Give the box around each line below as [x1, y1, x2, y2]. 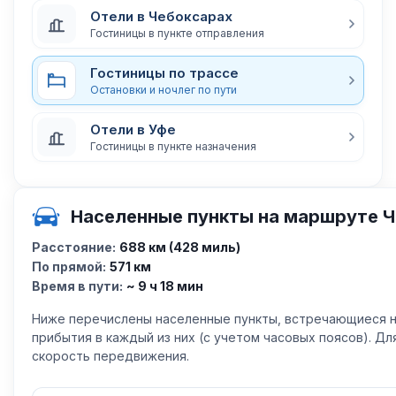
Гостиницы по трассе [90, 64, 239, 81]
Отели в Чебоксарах [90, 7, 232, 25]
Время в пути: [32, 278, 123, 293]
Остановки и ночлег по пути [90, 82, 237, 96]
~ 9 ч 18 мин [126, 278, 203, 293]
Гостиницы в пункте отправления [90, 26, 264, 40]
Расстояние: [32, 240, 116, 255]
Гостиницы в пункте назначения [90, 139, 256, 153]
